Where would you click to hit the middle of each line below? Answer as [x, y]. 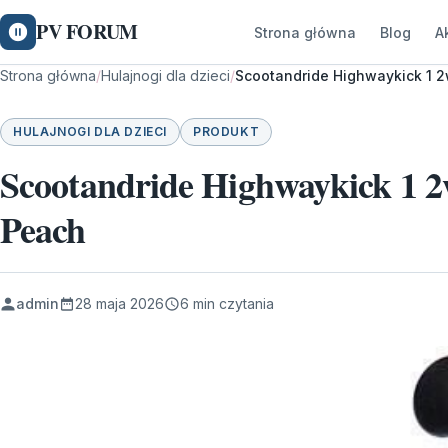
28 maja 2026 [119, 303]
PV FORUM [87, 31]
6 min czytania [227, 303]
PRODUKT [226, 131]
